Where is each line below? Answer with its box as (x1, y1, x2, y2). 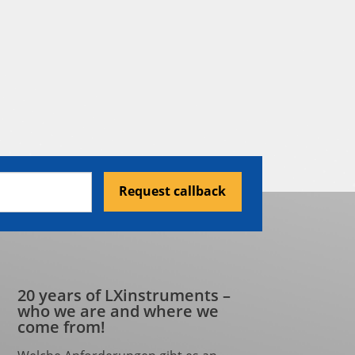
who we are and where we (17, 300, 219, 322)
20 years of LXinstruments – (17, 284, 231, 306)
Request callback (119, 181, 227, 200)
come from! (17, 316, 106, 338)
